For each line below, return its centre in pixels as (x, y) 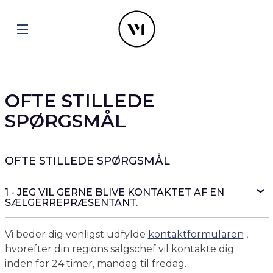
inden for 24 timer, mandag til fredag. (95, 264)
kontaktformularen (196, 234)
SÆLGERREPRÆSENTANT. (71, 203)
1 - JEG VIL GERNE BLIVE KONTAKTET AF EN (114, 192)
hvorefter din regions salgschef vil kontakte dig (119, 249)
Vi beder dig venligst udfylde (76, 234)
